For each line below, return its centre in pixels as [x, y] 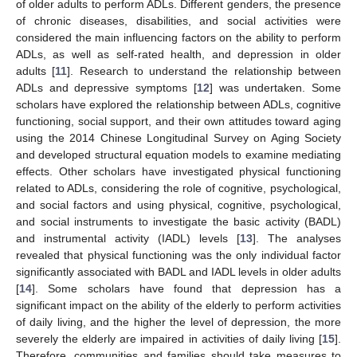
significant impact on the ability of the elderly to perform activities [178, 305]
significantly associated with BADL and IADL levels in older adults [178, 271]
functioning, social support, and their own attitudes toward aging [178, 121]
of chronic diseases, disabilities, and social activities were [178, 20]
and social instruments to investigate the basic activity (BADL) [178, 221]
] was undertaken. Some [275, 87]
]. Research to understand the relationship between [204, 71]
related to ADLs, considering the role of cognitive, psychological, [178, 188]
